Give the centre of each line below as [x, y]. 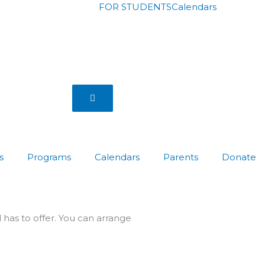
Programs [49, 157]
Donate [239, 157]
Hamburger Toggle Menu [147, 97]
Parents [181, 157]
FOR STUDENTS [135, 7]
